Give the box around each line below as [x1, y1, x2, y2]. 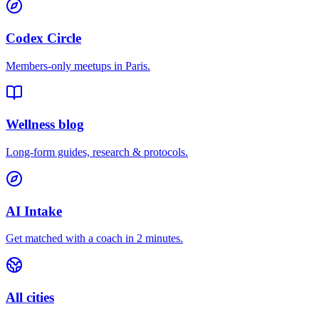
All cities [6, 290, 54, 305]
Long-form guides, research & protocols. [6, 145, 188, 158]
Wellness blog [6, 117, 84, 132]
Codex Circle [6, 30, 81, 46]
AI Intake [6, 203, 62, 219]
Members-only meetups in [6, 59, 125, 72]
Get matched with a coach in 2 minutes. [6, 232, 183, 245]
